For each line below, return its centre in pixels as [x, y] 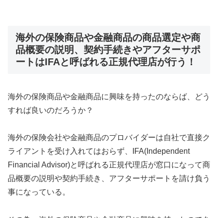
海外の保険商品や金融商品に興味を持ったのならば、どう [109, 96]
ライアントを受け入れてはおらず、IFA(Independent [99, 151]
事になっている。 [39, 192]
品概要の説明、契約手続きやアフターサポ [108, 50]
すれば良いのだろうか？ [51, 110]
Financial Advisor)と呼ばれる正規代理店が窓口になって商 [109, 165]
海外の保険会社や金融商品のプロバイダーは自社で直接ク [109, 138]
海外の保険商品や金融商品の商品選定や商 [108, 38]
